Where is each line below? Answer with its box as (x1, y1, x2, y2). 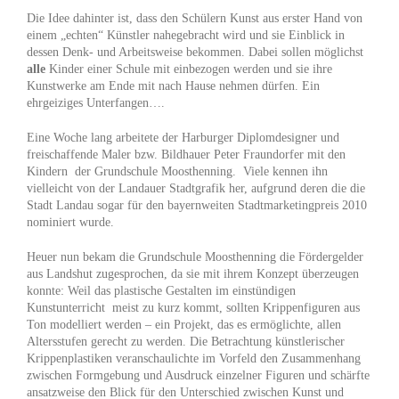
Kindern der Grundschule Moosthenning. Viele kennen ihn (27, 165, 328, 179)
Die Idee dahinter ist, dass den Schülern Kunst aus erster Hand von (27, 12, 362, 26)
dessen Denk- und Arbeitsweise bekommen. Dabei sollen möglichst (27, 45, 363, 60)
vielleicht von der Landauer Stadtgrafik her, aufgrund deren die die (27, 182, 365, 196)
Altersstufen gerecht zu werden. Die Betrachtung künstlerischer (27, 335, 345, 349)
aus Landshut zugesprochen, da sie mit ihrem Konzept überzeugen (27, 267, 359, 281)
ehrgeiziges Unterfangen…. (27, 96, 165, 110)
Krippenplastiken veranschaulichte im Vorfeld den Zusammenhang (27, 352, 361, 366)
